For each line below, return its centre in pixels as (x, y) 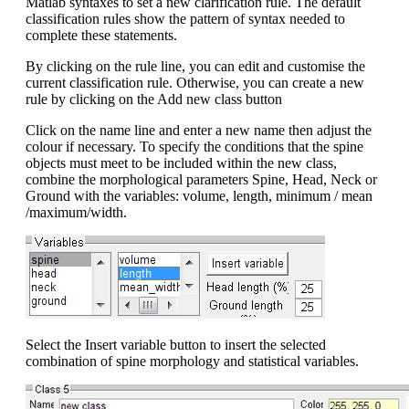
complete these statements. (101, 35)
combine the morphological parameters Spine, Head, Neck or (201, 179)
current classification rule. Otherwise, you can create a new (195, 82)
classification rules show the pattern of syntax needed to (185, 18)
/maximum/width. (76, 212)
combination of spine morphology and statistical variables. (192, 361)
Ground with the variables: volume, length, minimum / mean (199, 195)
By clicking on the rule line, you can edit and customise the (195, 66)
